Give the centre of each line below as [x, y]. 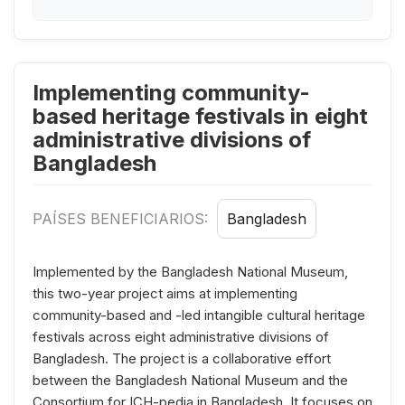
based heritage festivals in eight [200, 116]
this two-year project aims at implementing [165, 293]
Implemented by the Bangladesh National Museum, [190, 271]
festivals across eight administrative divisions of [181, 336]
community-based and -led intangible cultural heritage [199, 315]
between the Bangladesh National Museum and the [190, 380]
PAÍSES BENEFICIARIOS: [122, 218]
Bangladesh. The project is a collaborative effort [182, 358]
